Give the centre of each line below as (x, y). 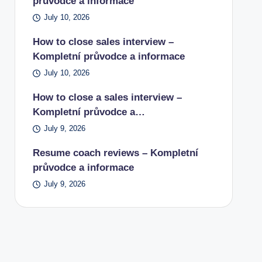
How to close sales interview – (103, 42)
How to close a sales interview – (107, 97)
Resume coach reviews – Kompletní (115, 153)
